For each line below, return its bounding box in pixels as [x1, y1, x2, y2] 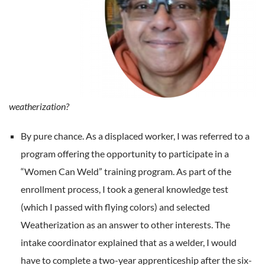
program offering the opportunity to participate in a [21, 147, 229, 159]
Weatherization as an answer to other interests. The [21, 218, 230, 230]
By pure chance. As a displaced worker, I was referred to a [21, 130, 250, 141]
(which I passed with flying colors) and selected [21, 201, 210, 212]
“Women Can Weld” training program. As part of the [21, 165, 231, 177]
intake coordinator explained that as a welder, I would [21, 236, 237, 248]
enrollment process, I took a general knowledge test [21, 183, 228, 195]
